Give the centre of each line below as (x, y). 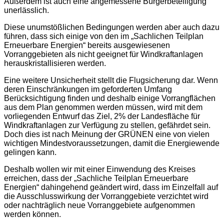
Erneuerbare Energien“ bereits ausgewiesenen (87, 45)
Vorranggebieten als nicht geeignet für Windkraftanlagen (103, 54)
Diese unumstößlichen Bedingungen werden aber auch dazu (112, 27)
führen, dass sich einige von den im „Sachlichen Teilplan (104, 36)
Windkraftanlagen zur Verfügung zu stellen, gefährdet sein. (107, 125)
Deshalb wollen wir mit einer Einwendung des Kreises (100, 169)
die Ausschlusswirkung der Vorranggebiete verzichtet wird (106, 196)
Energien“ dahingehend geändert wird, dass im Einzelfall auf (111, 187)
